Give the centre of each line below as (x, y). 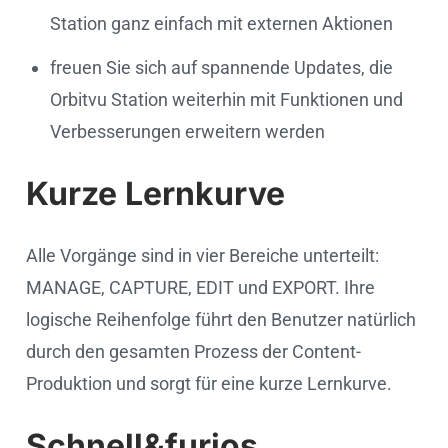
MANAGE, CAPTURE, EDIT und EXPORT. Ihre (200, 287)
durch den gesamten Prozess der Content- (193, 351)
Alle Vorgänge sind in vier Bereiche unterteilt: (202, 255)
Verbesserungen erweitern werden (187, 131)
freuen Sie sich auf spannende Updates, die (221, 67)
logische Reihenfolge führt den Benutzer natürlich (221, 319)
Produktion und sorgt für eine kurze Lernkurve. (209, 383)
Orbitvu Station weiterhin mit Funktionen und (226, 99)
